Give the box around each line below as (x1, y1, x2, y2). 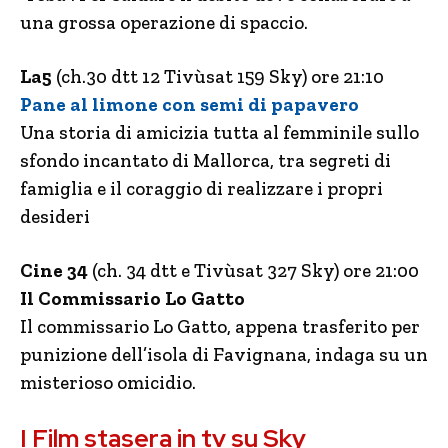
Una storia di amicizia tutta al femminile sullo (20, 121, 419, 144)
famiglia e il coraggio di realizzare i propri (20, 177, 383, 200)
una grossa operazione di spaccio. (20, 11, 308, 34)
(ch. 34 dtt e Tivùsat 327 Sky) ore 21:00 (88, 259, 419, 282)
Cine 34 (20, 259, 88, 282)
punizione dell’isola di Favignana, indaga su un (20, 343, 428, 366)
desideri (20, 205, 90, 228)
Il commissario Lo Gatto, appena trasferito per (20, 315, 420, 338)
